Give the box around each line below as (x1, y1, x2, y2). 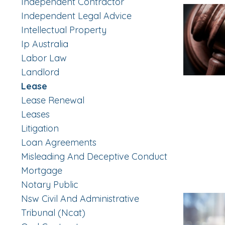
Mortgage (21, 165, 62, 177)
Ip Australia (21, 38, 68, 50)
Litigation (21, 123, 59, 135)
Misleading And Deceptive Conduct (21, 151, 167, 163)
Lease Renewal (21, 94, 84, 106)
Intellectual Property (21, 24, 106, 36)
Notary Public (21, 179, 78, 191)
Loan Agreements (21, 137, 96, 149)
